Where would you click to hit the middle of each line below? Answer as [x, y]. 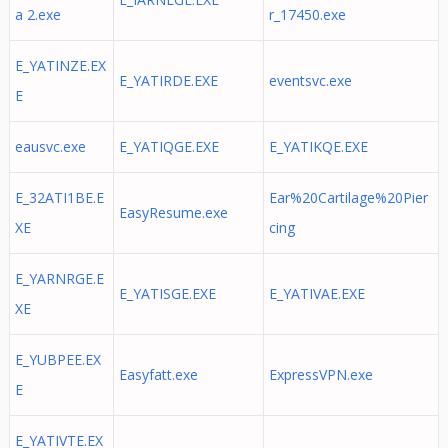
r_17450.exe [307, 14]
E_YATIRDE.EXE [168, 80]
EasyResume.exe [173, 212]
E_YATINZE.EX [60, 65]
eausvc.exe [50, 146]
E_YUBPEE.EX [57, 359]
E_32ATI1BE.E [59, 197]
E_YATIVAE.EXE [316, 293]
